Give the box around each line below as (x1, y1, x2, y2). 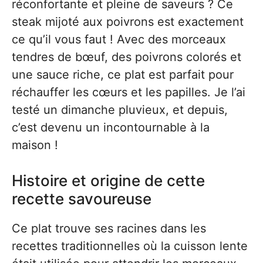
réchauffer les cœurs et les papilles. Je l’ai (12, 85, 245, 99)
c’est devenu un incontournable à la (12, 120, 210, 134)
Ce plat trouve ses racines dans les (12, 221, 206, 235)
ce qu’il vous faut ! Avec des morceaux (12, 32, 226, 46)
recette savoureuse (12, 190, 151, 208)
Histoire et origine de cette (12, 171, 205, 190)
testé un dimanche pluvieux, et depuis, (12, 103, 228, 117)
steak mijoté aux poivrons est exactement (12, 15, 244, 29)
